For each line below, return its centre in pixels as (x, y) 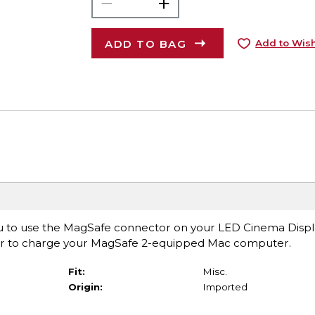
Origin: (85, 287)
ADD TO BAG (146, 44)
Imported (225, 287)
